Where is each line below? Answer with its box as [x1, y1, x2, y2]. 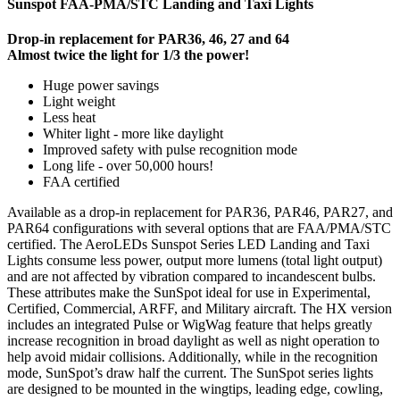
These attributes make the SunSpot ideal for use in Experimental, [7, 285, 371, 301]
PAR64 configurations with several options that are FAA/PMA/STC [7, 221, 391, 237]
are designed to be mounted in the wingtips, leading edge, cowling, [7, 381, 383, 397]
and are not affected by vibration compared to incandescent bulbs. [7, 269, 376, 285]
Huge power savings [43, 78, 159, 94]
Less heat [43, 110, 96, 126]
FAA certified [43, 174, 120, 190]
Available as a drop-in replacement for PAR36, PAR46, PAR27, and [7, 204, 393, 221]
